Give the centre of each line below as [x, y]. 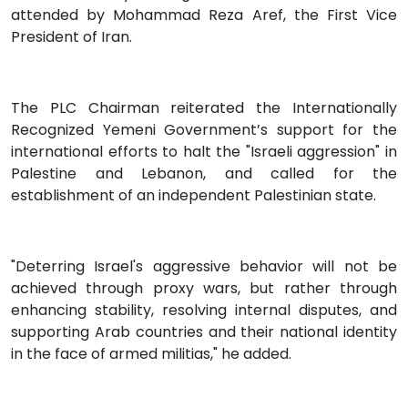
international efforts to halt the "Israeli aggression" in [204, 152]
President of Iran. [71, 37]
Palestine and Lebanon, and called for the [204, 174]
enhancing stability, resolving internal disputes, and [204, 311]
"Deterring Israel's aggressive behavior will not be [204, 267]
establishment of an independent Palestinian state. [194, 196]
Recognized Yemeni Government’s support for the [204, 130]
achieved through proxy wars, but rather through [204, 289]
